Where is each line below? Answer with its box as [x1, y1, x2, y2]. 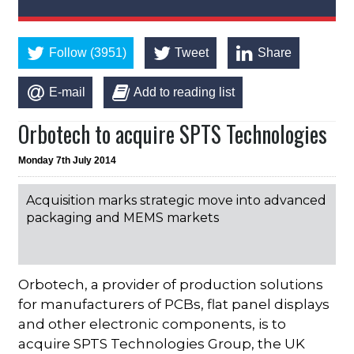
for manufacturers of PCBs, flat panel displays [18, 296, 330, 312]
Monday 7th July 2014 [18, 154, 117, 166]
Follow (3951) [48, 46, 126, 60]
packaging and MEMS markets [26, 209, 220, 225]
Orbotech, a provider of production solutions [18, 276, 324, 292]
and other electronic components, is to [18, 315, 287, 332]
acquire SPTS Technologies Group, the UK [18, 335, 306, 352]
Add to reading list [134, 85, 235, 99]
